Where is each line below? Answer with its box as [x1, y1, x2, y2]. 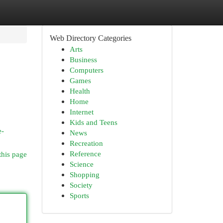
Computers [69, 66, 104, 74]
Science [69, 160, 94, 168]
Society [69, 181, 93, 189]
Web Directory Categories [49, 34, 131, 42]
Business [69, 55, 97, 64]
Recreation [69, 139, 103, 147]
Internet [69, 108, 94, 116]
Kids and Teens [69, 118, 117, 126]
